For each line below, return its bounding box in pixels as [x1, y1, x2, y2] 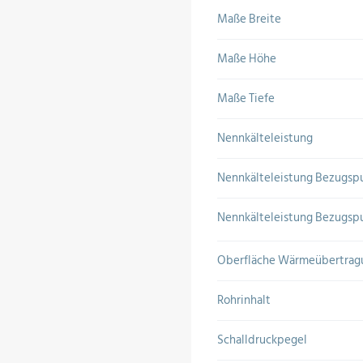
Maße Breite [217, 9, 281, 29]
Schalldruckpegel [217, 330, 307, 350]
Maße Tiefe [217, 88, 275, 109]
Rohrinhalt [217, 290, 271, 310]
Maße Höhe [217, 49, 276, 69]
